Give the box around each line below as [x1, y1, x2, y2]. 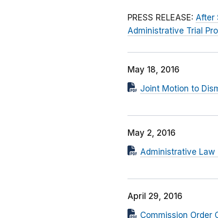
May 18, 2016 [127, 65, 180, 75]
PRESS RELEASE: [127, 13, 196, 23]
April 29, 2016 [127, 191, 182, 201]
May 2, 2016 [127, 128, 176, 138]
